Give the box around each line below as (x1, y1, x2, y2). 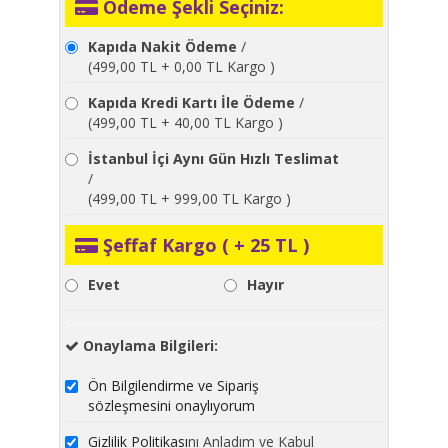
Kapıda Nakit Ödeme (88, 36, 237, 56)
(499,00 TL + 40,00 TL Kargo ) (88, 112, 283, 132)
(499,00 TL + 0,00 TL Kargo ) (88, 56, 275, 76)
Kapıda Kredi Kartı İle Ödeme (88, 92, 295, 112)
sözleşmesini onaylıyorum (88, 395, 255, 415)
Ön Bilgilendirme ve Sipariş (88, 375, 259, 395)
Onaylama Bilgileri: (83, 335, 218, 355)
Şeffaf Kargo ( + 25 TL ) (103, 232, 309, 257)
